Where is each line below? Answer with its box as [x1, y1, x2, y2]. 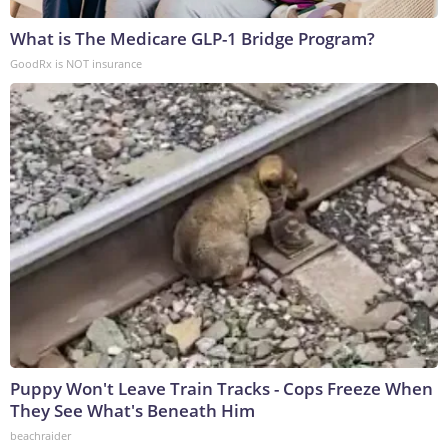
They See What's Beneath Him [10, 399, 255, 423]
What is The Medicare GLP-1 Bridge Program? [10, 27, 375, 51]
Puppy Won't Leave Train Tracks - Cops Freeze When [10, 377, 433, 401]
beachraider [10, 428, 71, 444]
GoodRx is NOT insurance [10, 56, 142, 72]
